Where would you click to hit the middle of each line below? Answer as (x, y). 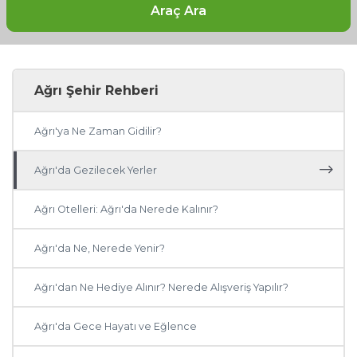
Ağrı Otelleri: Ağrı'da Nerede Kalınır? (127, 210)
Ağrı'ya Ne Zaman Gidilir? (98, 131)
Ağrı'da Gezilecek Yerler (96, 171)
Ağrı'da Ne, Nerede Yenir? (100, 249)
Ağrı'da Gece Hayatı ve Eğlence (116, 327)
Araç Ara (178, 10)
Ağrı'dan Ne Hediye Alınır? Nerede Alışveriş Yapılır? (162, 288)
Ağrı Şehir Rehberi (97, 91)
